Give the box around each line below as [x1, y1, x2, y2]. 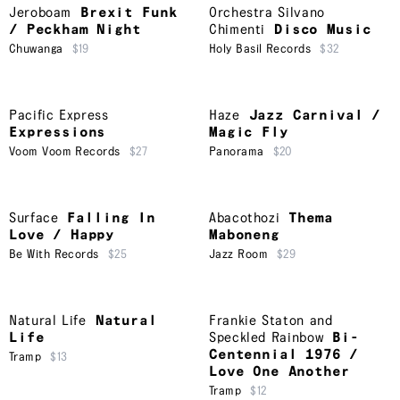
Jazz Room [209, 248, 269, 262]
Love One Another [209, 364, 350, 380]
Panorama [209, 146, 264, 159]
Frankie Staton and [209, 313, 333, 329]
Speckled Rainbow [209, 330, 324, 346]
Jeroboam [9, 5, 72, 21]
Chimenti [209, 22, 266, 38]
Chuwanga [9, 43, 63, 56]
